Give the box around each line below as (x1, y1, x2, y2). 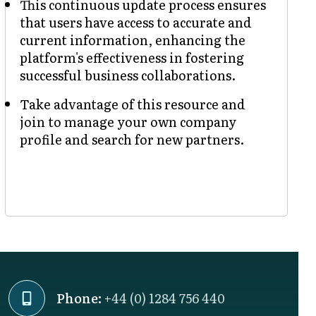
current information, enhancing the (19, 30, 245, 49)
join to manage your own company (19, 111, 236, 131)
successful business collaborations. (19, 65, 236, 85)
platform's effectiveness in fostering (19, 47, 244, 67)
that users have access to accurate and (19, 12, 252, 32)
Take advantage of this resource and (19, 94, 245, 114)
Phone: (56, 288, 104, 308)
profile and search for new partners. (19, 129, 244, 149)
